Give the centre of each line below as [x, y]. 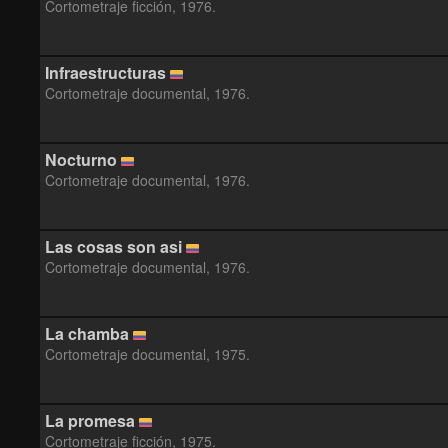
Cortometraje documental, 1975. [147, 354]
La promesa [90, 420]
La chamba [87, 333]
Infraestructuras [105, 72]
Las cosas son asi [113, 246]
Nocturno [81, 159]
